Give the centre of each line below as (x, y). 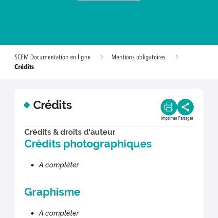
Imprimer (169, 118)
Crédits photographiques (88, 144)
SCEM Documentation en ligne (53, 57)
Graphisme (53, 192)
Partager (185, 118)
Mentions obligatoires (138, 57)
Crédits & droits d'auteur (70, 132)
